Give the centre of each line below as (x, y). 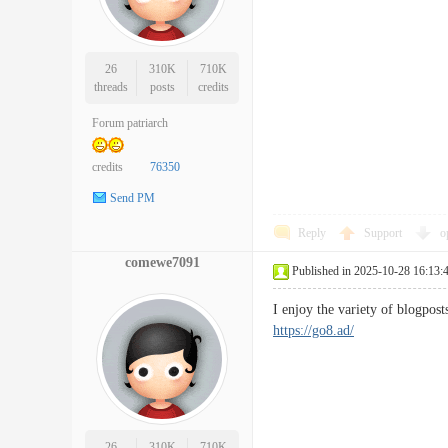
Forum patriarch (130, 123)
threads (110, 87)
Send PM (132, 198)
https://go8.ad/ (313, 330)
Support (384, 233)
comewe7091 (162, 262)
